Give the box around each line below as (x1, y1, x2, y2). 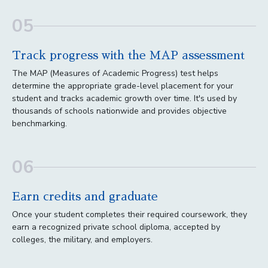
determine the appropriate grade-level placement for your (12, 80, 233, 92)
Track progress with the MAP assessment (12, 49, 245, 61)
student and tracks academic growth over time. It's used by (12, 92, 237, 104)
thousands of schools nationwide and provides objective (12, 105, 227, 117)
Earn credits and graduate (12, 190, 158, 202)
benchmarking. (12, 117, 67, 129)
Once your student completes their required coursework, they (12, 208, 247, 220)
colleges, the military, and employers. (12, 233, 153, 245)
